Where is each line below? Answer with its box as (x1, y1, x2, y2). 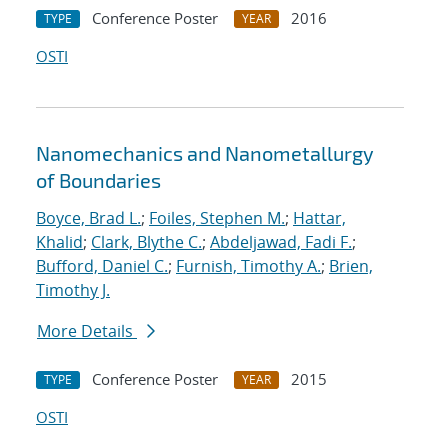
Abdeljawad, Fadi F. (210, 231, 352, 254)
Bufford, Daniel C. (36, 255, 168, 278)
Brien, (329, 255, 373, 278)
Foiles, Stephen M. (149, 207, 285, 230)
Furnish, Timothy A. (176, 255, 321, 278)
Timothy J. (36, 279, 110, 302)
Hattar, (293, 207, 346, 230)
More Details (37, 320, 137, 343)
